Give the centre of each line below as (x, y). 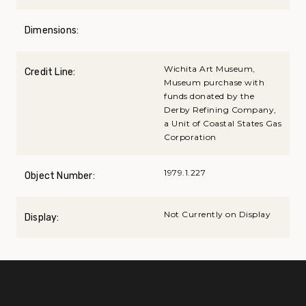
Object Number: (60, 176)
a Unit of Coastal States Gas (223, 123)
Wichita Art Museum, (210, 68)
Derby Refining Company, (220, 109)
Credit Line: (50, 72)
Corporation (190, 137)
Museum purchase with (214, 82)
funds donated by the (209, 96)
